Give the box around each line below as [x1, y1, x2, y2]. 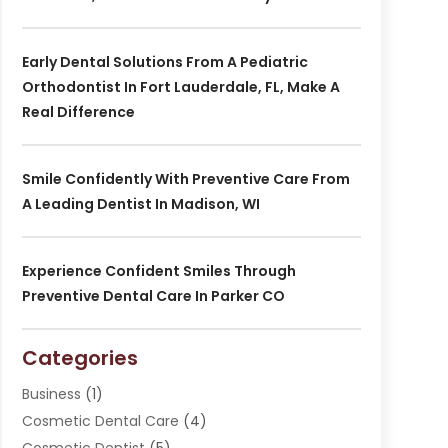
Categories [21, 344, 138, 373]
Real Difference [21, 102, 135, 123]
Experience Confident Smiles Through [21, 261, 296, 282]
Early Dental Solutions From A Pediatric [21, 52, 308, 73]
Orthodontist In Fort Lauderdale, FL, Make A [21, 77, 340, 98]
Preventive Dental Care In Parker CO [21, 286, 285, 307]
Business [21, 384, 81, 405]
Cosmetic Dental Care [21, 411, 179, 432]
